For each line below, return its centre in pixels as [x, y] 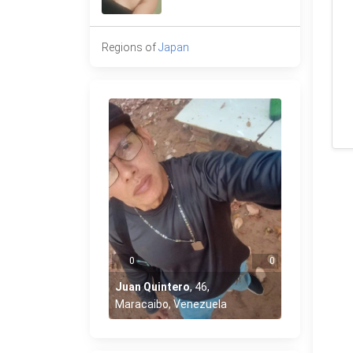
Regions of [130, 47]
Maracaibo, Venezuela [171, 304]
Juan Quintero [152, 286]
